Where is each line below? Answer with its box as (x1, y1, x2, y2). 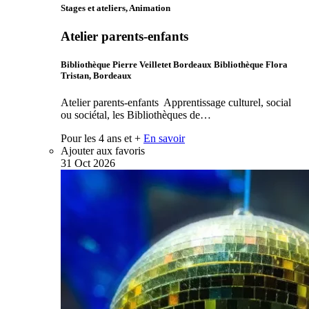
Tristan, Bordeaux (61, 70, 132, 81)
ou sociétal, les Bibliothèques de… (61, 109, 211, 121)
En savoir (143, 132, 185, 145)
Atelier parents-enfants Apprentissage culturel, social (61, 97, 291, 109)
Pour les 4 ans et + (61, 132, 141, 145)
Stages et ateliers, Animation (61, 2, 170, 13)
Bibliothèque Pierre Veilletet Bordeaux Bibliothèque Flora (61, 59, 288, 70)
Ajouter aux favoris (61, 145, 145, 157)
